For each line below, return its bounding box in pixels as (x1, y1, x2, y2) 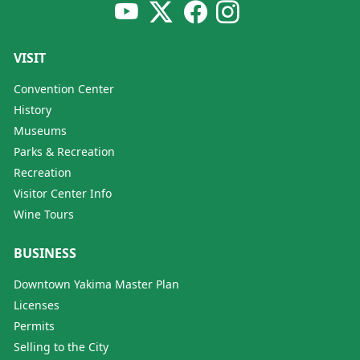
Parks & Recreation (14, 144, 115, 159)
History (14, 102, 51, 117)
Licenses (14, 297, 59, 313)
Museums (14, 123, 67, 138)
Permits (14, 318, 55, 333)
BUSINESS (14, 244, 76, 262)
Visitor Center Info (14, 186, 112, 201)
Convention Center (14, 81, 114, 96)
